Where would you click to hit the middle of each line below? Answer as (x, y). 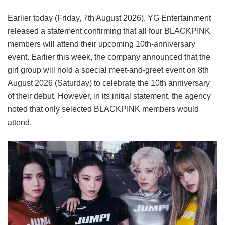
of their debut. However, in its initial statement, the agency (109, 96)
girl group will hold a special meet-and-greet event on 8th (108, 70)
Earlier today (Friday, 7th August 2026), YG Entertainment (109, 18)
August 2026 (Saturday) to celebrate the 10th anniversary (109, 83)
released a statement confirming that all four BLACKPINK (109, 31)
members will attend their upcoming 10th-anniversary (101, 44)
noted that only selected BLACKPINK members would (103, 109)
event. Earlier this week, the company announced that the (109, 57)
